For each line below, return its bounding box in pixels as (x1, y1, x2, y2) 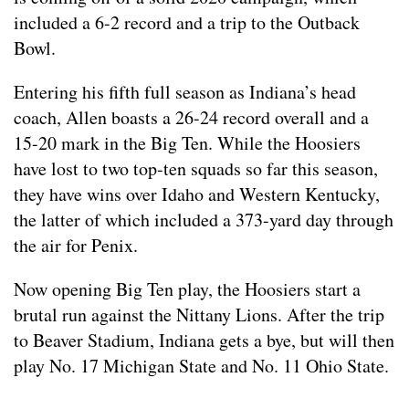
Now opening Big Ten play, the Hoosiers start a (14, 277, 361, 302)
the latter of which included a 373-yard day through (14, 207, 393, 233)
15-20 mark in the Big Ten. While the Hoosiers (14, 131, 361, 156)
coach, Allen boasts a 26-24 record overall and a (14, 105, 369, 131)
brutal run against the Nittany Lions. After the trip (14, 302, 384, 328)
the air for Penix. (14, 233, 138, 258)
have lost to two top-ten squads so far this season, (14, 156, 378, 182)
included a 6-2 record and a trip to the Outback (14, 10, 360, 36)
